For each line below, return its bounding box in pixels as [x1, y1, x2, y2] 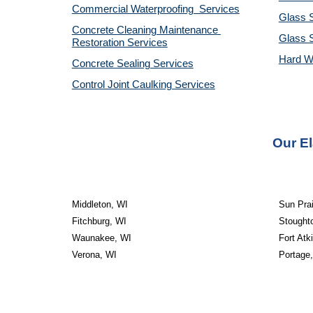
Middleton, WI [71, 199, 128, 210]
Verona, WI [71, 249, 117, 260]
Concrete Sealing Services [71, 58, 194, 69]
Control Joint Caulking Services [71, 79, 215, 90]
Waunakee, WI [71, 233, 131, 243]
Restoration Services [71, 37, 168, 48]
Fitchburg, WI [71, 216, 126, 226]
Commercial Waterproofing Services [71, 3, 240, 15]
